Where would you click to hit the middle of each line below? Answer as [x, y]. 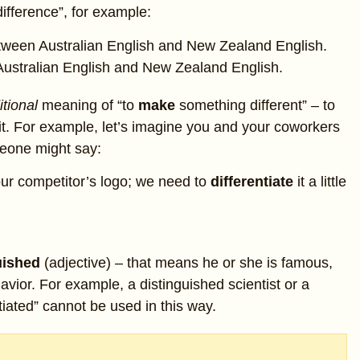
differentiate [252, 181]
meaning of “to [88, 105]
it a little [320, 181]
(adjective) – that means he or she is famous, [188, 262]
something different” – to [255, 105]
